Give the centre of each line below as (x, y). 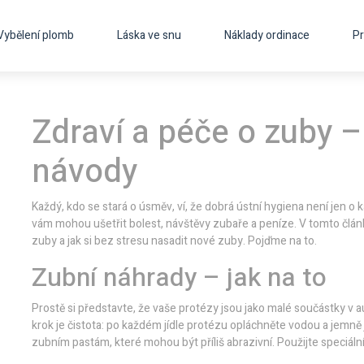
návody (84, 172)
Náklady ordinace (266, 35)
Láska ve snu (149, 35)
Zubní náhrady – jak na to (179, 277)
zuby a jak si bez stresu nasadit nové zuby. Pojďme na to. (174, 241)
